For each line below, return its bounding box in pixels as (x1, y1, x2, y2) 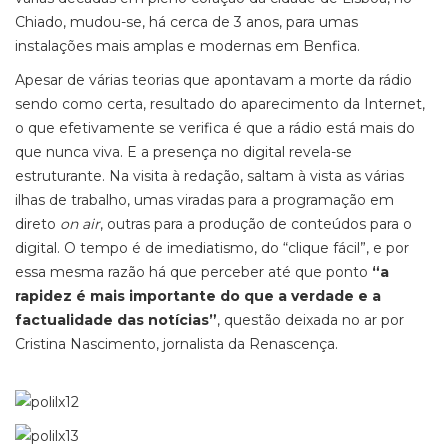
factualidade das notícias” (15, 311, 217, 329)
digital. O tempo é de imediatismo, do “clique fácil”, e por (15, 239, 409, 257)
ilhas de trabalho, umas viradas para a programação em (15, 191, 394, 209)
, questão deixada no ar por (217, 311, 404, 329)
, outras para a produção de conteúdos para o (100, 215, 412, 233)
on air (60, 215, 100, 233)
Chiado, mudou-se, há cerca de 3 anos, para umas (15, 13, 358, 31)
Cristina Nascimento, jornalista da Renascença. (15, 335, 338, 353)
